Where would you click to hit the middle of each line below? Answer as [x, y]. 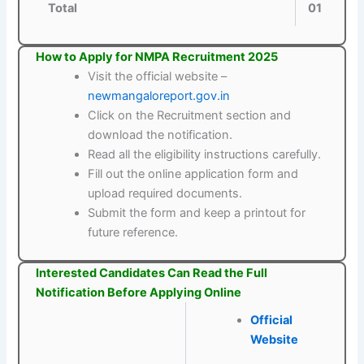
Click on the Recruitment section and [190, 116]
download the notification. [160, 135]
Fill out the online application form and [193, 174]
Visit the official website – [158, 77]
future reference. [133, 233]
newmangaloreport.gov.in [159, 96]
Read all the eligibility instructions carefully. [205, 155]
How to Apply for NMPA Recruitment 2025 [157, 57]
